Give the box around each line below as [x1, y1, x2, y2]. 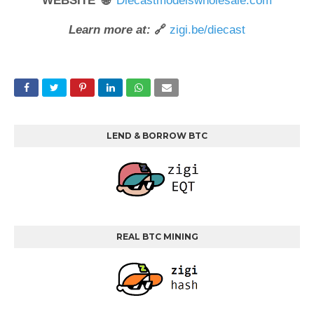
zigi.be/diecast [170, 23, 245, 36]
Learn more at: [69, 23, 151, 36]
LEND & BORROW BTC [107, 130, 207, 141]
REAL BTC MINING [116, 231, 198, 242]
